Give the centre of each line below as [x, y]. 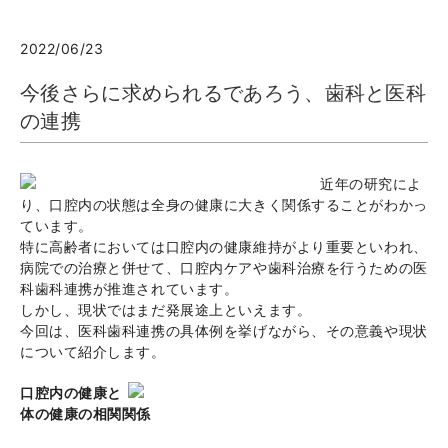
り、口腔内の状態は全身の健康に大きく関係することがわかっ [224, 205]
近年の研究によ [371, 184]
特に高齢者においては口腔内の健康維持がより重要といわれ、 [224, 247]
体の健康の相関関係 [86, 414]
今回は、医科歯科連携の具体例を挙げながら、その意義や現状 [224, 331]
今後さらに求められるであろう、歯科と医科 [223, 93]
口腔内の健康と [71, 393]
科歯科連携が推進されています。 [129, 289]
